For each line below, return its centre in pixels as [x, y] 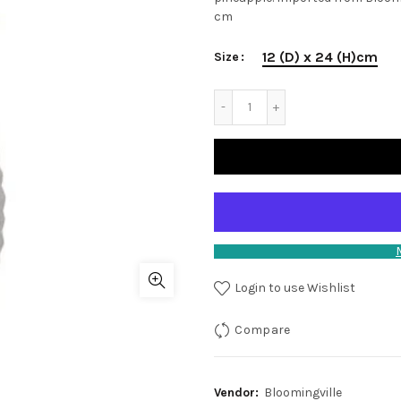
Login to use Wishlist [294, 287]
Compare [263, 329]
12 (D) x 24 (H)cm [320, 57]
